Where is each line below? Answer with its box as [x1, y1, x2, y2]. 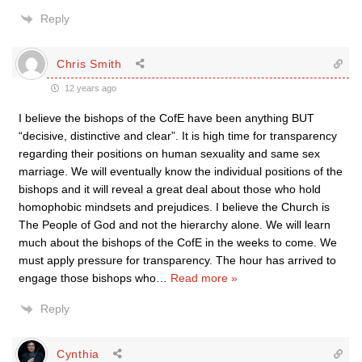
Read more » [170, 271, 238, 284]
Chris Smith [57, 57, 122, 70]
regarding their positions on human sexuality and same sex [19, 147, 320, 160]
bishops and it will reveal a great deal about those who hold [19, 183, 321, 196]
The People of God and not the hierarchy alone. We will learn [19, 218, 330, 231]
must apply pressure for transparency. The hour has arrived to [19, 254, 336, 267]
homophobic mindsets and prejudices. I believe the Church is [19, 200, 330, 213]
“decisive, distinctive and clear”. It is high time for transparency [19, 129, 337, 142]
